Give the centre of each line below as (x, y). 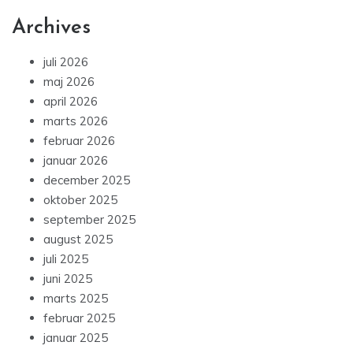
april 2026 (71, 101)
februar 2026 (79, 140)
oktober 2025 (80, 199)
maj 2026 (69, 81)
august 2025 (78, 239)
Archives (51, 28)
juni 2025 (68, 278)
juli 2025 (66, 258)
